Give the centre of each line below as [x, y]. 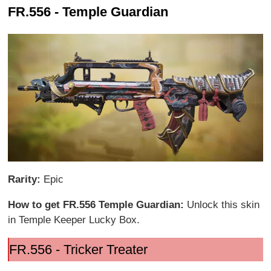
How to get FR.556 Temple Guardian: [98, 204]
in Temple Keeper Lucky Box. [74, 220]
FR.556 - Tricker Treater [78, 249]
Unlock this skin [224, 204]
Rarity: [26, 179]
